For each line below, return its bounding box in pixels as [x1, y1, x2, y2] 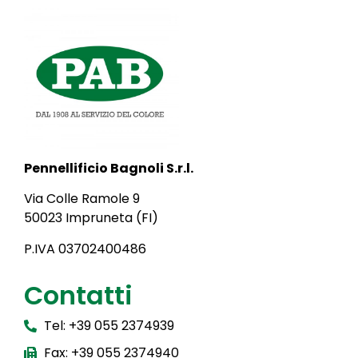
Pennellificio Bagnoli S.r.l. [24, 158, 193, 177]
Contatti [24, 276, 133, 313]
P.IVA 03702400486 [24, 239, 146, 258]
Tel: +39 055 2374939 [44, 316, 174, 335]
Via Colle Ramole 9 [24, 189, 140, 209]
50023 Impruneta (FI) [24, 209, 158, 228]
